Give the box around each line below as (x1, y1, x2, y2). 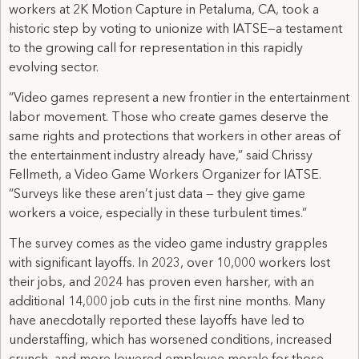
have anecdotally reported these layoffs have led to (9, 315, 305, 329)
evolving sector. (9, 61, 99, 75)
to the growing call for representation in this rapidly (9, 42, 303, 55)
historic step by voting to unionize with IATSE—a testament (9, 22, 342, 36)
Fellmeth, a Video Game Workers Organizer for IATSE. (9, 169, 321, 183)
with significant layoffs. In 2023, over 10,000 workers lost (9, 257, 330, 271)
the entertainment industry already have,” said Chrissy (9, 150, 313, 163)
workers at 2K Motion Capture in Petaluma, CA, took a (9, 3, 319, 17)
